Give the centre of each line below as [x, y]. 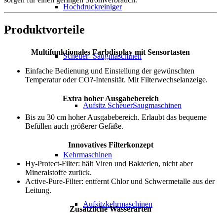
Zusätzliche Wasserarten [110, 209]
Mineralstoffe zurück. [58, 172]
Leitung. [38, 190]
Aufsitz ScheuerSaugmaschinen [132, 105]
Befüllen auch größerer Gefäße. [74, 126]
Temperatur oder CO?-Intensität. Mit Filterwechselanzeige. [116, 79]
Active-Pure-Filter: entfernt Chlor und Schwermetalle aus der [120, 181]
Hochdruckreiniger [92, 7]
